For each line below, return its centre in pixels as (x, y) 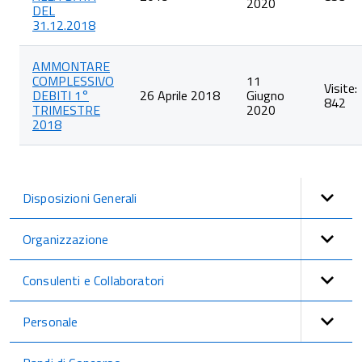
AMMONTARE (71, 66)
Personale (51, 322)
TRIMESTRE (66, 110)
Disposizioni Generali (80, 198)
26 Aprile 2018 (180, 95)
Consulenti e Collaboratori (94, 280)
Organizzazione (66, 239)
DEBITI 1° (61, 95)
